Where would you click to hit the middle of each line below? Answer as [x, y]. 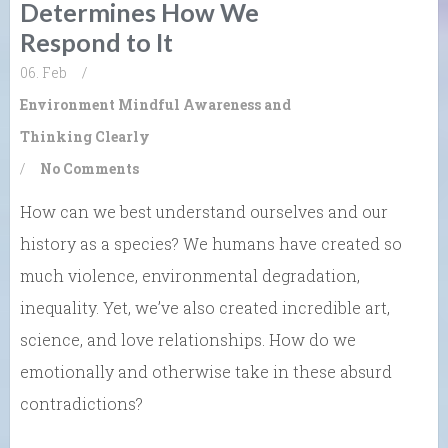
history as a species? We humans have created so [211, 244]
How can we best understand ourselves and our [204, 212]
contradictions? [81, 404]
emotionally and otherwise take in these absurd [206, 372]
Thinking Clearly [85, 137]
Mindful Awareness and [204, 105]
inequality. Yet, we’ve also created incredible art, [205, 308]
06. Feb [43, 73]
